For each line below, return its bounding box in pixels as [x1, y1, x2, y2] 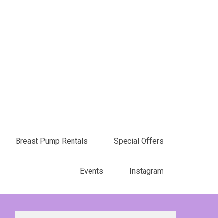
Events [80, 166, 103, 176]
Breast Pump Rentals [16, 136, 88, 145]
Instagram [129, 166, 163, 176]
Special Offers [114, 136, 163, 145]
